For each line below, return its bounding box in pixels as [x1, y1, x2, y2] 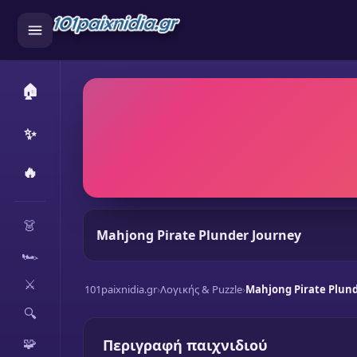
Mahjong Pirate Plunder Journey [96, 226, 301, 244]
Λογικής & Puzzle [160, 282, 242, 296]
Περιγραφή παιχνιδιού [103, 335, 268, 355]
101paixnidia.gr [84, 282, 157, 296]
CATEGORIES [14, 201, 72, 213]
